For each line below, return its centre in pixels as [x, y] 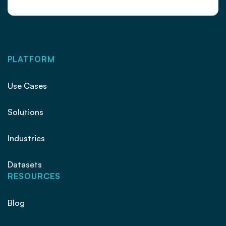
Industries [26, 138]
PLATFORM [31, 59]
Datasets [25, 164]
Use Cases [27, 86]
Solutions [25, 112]
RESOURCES [34, 176]
